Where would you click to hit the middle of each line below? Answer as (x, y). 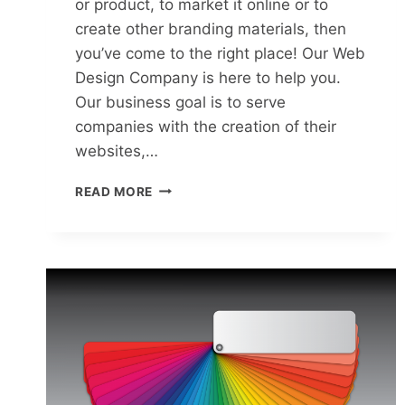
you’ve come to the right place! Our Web (220, 53)
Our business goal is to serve (180, 102)
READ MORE (114, 191)
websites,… (117, 151)
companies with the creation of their (206, 126)
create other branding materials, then (211, 28)
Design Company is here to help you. (208, 77)
